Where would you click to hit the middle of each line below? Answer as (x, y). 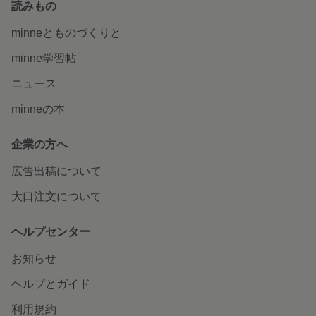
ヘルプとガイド (51, 284)
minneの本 (38, 109)
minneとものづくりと (66, 33)
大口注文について (56, 196)
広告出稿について (56, 171)
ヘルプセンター (51, 232)
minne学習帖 (44, 58)
